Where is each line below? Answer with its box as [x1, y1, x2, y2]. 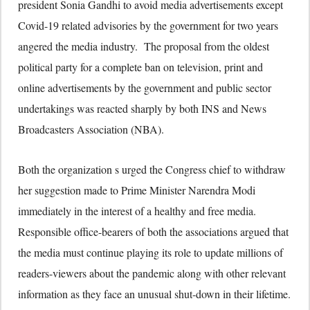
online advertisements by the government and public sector [18, 80, 271, 95]
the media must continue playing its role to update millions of [18, 245, 283, 260]
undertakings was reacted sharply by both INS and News [18, 101, 266, 116]
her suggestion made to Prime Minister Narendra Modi [18, 183, 255, 198]
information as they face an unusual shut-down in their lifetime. [18, 286, 291, 302]
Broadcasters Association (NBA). [18, 122, 164, 137]
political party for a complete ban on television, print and [18, 60, 263, 75]
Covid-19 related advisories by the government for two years [18, 18, 278, 33]
